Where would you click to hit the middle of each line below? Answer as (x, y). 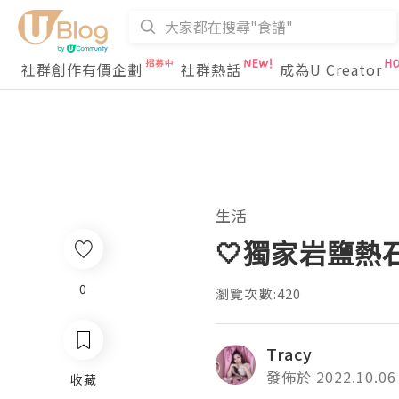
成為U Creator (331, 69)
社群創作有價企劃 (82, 69)
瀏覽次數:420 (259, 293)
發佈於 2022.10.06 (331, 377)
